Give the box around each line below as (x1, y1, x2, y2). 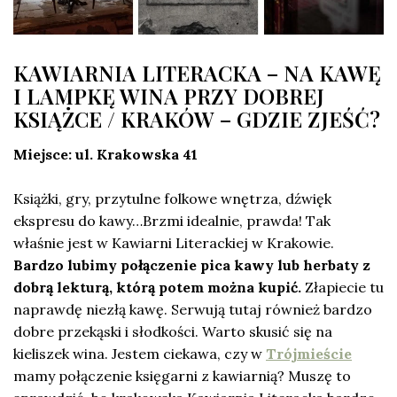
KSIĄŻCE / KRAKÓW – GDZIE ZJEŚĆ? (13, 104, 380, 133)
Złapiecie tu (301, 277, 384, 296)
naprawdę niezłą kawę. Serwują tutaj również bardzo (13, 300, 372, 318)
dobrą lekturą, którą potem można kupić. (13, 277, 301, 296)
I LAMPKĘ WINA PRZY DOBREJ (13, 81, 324, 110)
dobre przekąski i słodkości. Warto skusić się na (13, 322, 332, 340)
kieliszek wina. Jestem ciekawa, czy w (13, 344, 266, 362)
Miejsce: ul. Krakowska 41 (13, 144, 198, 163)
